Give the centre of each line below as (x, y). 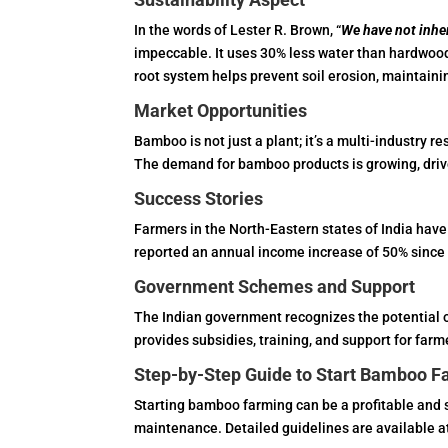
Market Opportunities (221, 110)
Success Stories (199, 198)
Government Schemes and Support (275, 286)
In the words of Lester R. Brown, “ (238, 30)
